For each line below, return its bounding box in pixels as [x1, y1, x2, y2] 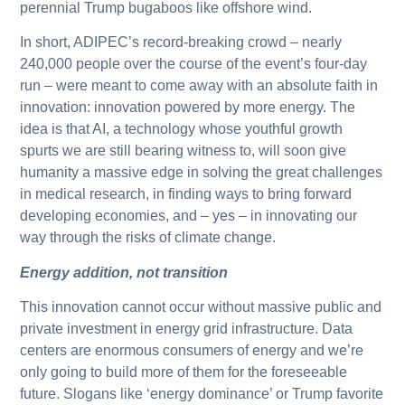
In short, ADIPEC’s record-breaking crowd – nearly [20, 34, 343, 51]
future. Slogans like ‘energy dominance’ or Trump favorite [20, 385, 384, 401]
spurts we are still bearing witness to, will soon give [20, 143, 347, 159]
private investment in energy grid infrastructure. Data [20, 320, 353, 336]
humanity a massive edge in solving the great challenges [20, 165, 383, 181]
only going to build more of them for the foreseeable [20, 363, 348, 380]
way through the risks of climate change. [20, 230, 277, 246]
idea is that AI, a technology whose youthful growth [20, 121, 344, 137]
